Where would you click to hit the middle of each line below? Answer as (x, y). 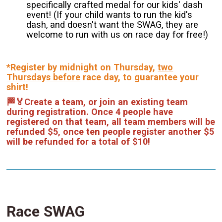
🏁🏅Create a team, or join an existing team (97, 102)
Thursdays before (44, 77)
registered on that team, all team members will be (111, 122)
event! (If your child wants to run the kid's (110, 15)
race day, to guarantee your (140, 77)
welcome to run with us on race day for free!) (117, 35)
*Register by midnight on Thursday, (82, 67)
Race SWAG (46, 211)
